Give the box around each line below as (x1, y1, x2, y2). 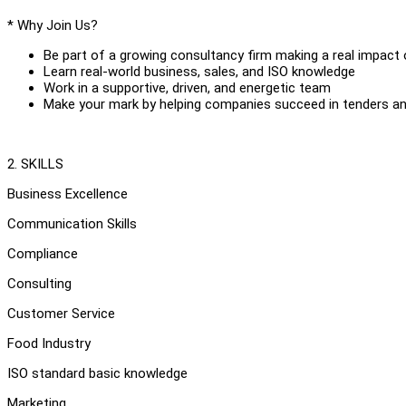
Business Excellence (7, 185, 128, 202)
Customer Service (7, 304, 115, 322)
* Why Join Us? (7, 16, 98, 34)
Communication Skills (7, 215, 137, 232)
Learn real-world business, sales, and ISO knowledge (43, 63, 355, 80)
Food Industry (7, 334, 91, 352)
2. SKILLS (7, 155, 63, 172)
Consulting (7, 275, 72, 292)
